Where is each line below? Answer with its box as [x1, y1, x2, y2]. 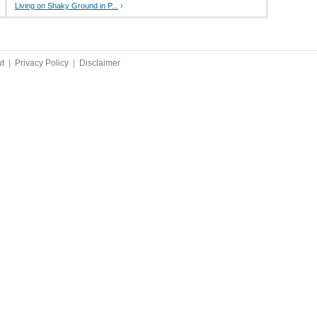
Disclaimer [79, 57, 120, 68]
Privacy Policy [15, 57, 69, 68]
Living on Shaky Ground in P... [14, 1, 118, 11]
